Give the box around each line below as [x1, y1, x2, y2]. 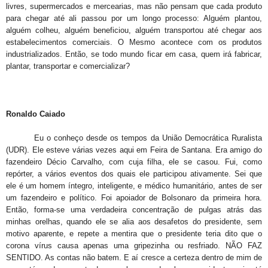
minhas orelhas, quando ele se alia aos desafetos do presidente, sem [6, 217, 262, 227]
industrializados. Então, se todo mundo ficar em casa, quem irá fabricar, [6, 50, 262, 59]
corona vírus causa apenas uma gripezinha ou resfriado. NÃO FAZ [6, 241, 262, 251]
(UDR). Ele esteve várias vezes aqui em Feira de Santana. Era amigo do [6, 145, 262, 155]
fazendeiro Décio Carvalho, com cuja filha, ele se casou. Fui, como [6, 157, 262, 167]
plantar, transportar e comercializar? [6, 62, 130, 71]
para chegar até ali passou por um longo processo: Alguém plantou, [6, 14, 262, 23]
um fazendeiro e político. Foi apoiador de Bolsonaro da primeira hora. [6, 193, 262, 203]
